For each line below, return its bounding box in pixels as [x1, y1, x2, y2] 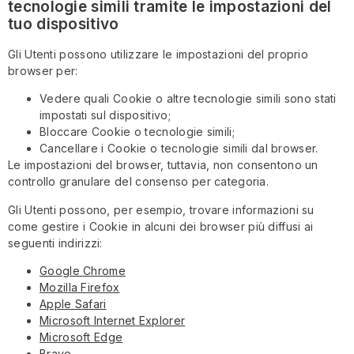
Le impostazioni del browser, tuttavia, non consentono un [8, 158, 318, 172]
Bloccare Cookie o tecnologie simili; [40, 125, 235, 139]
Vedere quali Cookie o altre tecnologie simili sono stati [40, 92, 337, 106]
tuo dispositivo [8, 14, 119, 33]
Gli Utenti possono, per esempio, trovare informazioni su [8, 202, 314, 217]
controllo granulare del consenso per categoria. [8, 175, 269, 189]
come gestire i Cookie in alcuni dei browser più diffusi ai [8, 219, 314, 233]
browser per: [8, 63, 78, 77]
